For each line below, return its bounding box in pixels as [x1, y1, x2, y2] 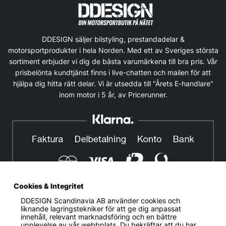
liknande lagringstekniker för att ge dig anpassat [20, 205, 181, 213]
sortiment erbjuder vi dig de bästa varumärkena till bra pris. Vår [9, 58, 217, 66]
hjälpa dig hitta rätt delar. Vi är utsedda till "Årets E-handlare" [13, 80, 213, 88]
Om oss [32, 214, 58, 222]
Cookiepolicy [117, 214, 159, 222]
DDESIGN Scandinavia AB [20, 197, 105, 205]
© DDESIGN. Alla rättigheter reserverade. [45, 198, 181, 206]
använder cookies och [105, 197, 180, 205]
